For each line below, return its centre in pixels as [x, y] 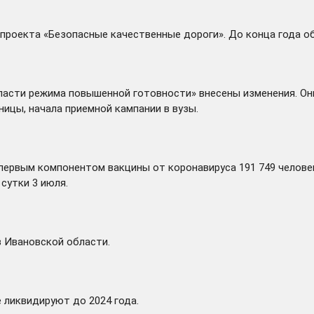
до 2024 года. [104, 300]
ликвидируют [37, 300]
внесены [220, 93]
